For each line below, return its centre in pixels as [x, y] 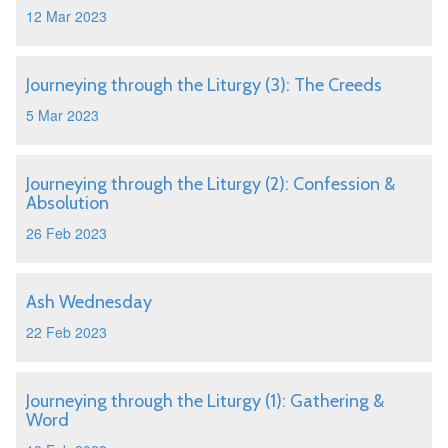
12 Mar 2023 [66, 16]
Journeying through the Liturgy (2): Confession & [210, 184]
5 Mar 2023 [62, 115]
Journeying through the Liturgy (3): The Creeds [204, 85]
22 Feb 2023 [66, 332]
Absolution [67, 203]
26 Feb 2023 [66, 233]
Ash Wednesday [89, 302]
